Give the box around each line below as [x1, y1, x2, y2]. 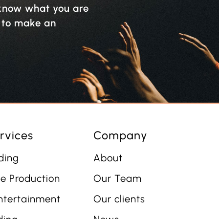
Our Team [93, 173, 142, 185]
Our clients [93, 193, 145, 205]
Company [93, 129, 148, 143]
